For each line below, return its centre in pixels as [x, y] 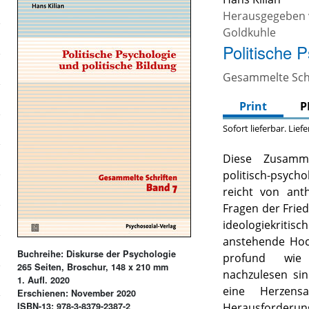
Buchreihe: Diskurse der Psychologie [97, 253]
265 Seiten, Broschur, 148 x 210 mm [93, 267]
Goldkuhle [250, 33]
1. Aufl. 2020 [44, 280]
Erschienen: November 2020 [77, 293]
